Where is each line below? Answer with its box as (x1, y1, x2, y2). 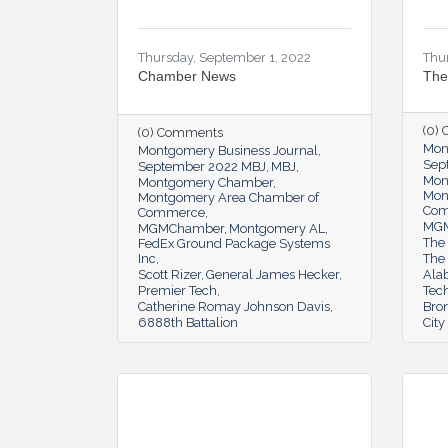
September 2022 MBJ (138, 158, 266, 174)
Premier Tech (138, 282, 217, 298)
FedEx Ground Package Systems (138, 235, 330, 251)
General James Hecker (206, 266, 339, 282)
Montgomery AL (229, 220, 325, 236)
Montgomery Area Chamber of (138, 189, 319, 205)
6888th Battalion (138, 314, 238, 330)
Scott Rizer (138, 266, 201, 282)
